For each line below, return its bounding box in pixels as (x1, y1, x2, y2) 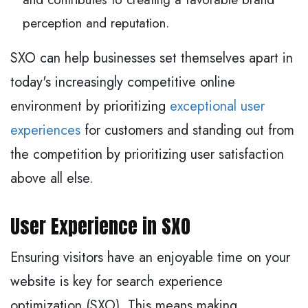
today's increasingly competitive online (10, 71, 235, 92)
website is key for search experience (10, 271, 223, 291)
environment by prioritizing (10, 96, 170, 116)
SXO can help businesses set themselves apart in (10, 47, 293, 68)
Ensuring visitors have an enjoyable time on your (10, 247, 290, 267)
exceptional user (170, 96, 265, 116)
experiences (10, 120, 80, 140)
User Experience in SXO (10, 211, 190, 241)
